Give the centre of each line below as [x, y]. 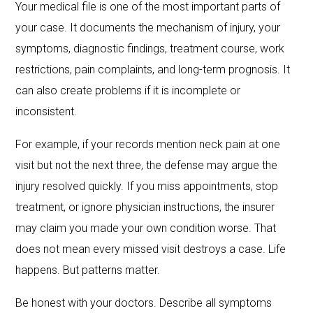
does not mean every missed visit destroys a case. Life [151, 249]
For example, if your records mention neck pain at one [148, 144]
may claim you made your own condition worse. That [146, 228]
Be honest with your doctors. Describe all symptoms [144, 303]
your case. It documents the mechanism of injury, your [148, 27]
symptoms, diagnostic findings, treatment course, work [150, 48]
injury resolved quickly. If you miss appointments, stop [147, 186]
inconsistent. [46, 111]
